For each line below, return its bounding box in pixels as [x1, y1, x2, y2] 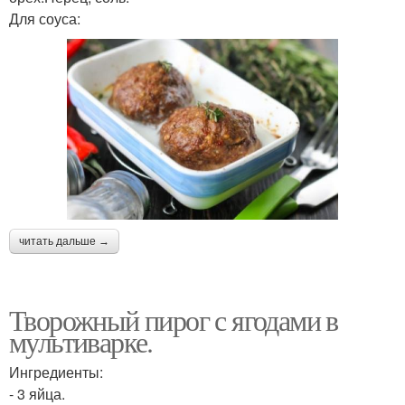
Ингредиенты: [9, 361, 103, 382]
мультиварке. [9, 321, 153, 361]
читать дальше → [19, 234, 109, 248]
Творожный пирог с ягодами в [9, 299, 338, 339]
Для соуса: [9, 8, 80, 29]
